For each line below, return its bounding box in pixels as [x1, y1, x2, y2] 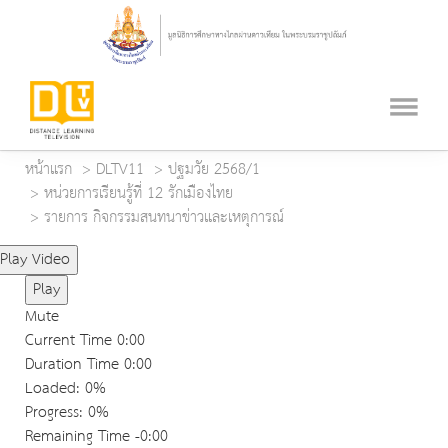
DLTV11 [96, 155, 144, 185]
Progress [25, 398, 79, 428]
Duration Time [25, 350, 119, 380]
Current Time [25, 326, 117, 356]
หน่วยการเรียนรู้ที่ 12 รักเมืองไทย [44, 179, 233, 209]
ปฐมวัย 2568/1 [168, 155, 260, 185]
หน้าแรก [25, 155, 72, 185]
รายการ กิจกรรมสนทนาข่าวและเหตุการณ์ [44, 203, 284, 233]
